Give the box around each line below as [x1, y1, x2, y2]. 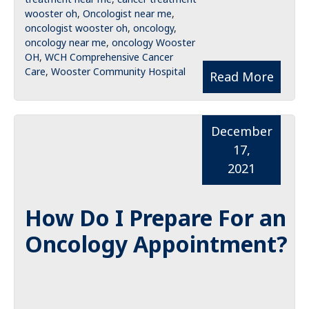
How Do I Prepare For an [25, 203, 286, 232]
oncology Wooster [112, 36, 195, 49]
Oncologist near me [83, 7, 172, 20]
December [210, 123, 272, 139]
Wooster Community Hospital [51, 65, 186, 78]
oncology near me [25, 36, 106, 49]
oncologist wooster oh [25, 21, 128, 34]
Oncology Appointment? [25, 229, 288, 259]
